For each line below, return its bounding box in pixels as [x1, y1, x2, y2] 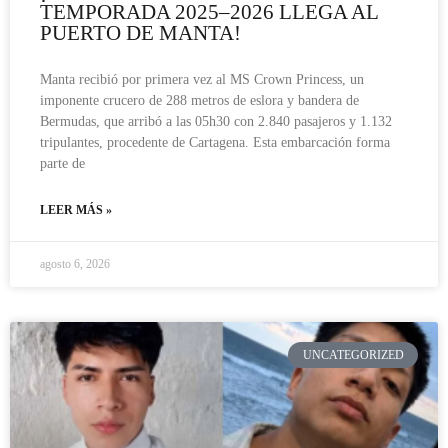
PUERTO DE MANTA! [40, 20, 241, 45]
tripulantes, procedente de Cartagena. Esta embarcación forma [40, 134, 390, 150]
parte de [40, 155, 85, 171]
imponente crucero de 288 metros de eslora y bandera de [40, 92, 359, 108]
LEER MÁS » [40, 202, 112, 217]
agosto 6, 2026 [40, 256, 110, 271]
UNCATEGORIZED [302, 347, 404, 362]
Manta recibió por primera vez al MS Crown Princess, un [40, 71, 364, 87]
